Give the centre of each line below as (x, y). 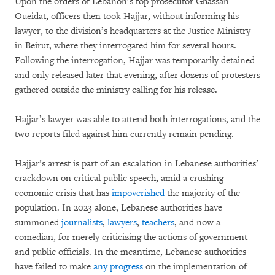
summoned (38, 222)
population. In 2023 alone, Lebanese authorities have (118, 207)
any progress (118, 266)
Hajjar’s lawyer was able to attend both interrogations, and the (137, 119)
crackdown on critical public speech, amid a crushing (119, 178)
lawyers (122, 222)
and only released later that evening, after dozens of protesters (137, 75)
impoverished (138, 193)
